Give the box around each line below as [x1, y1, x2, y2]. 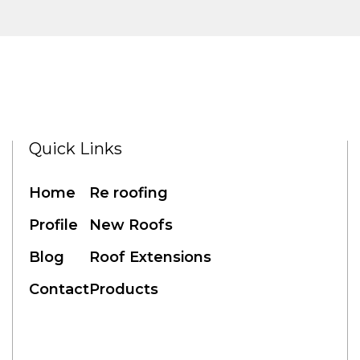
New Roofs [88, 215, 173, 234]
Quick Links [28, 138, 122, 158]
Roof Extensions [88, 247, 211, 266]
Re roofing [88, 183, 168, 202]
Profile [28, 215, 78, 234]
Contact [28, 280, 89, 298]
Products [88, 280, 158, 298]
